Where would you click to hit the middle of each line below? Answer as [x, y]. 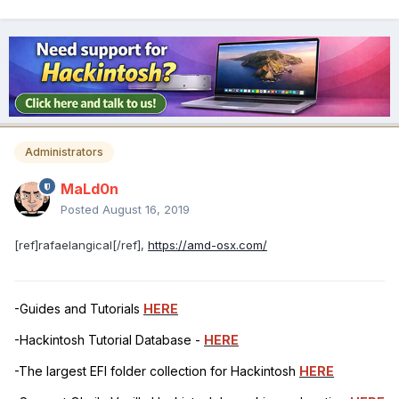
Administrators [64, 152]
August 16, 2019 [146, 210]
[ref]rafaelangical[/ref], [81, 245]
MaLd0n [90, 189]
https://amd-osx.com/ [208, 245]
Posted [81, 210]
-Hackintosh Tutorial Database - [109, 340]
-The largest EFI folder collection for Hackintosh [157, 371]
